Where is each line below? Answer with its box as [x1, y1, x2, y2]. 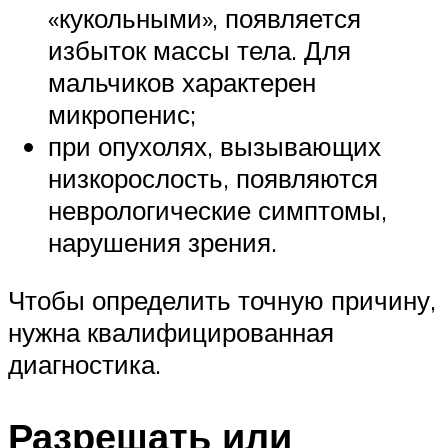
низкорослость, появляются [48, 162, 378, 195]
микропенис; [48, 98, 196, 131]
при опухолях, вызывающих [48, 130, 381, 163]
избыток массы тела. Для [48, 34, 351, 67]
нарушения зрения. [48, 226, 277, 259]
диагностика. [8, 347, 161, 380]
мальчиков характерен [48, 66, 316, 99]
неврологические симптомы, [48, 194, 387, 227]
